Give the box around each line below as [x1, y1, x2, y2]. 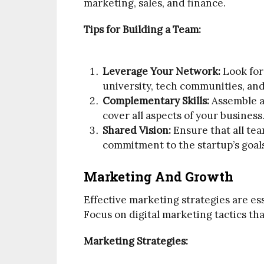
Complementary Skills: [103, 94, 210, 107]
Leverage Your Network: [103, 64, 221, 78]
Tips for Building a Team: [84, 23, 201, 37]
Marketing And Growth [84, 168, 233, 186]
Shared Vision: [103, 123, 171, 137]
